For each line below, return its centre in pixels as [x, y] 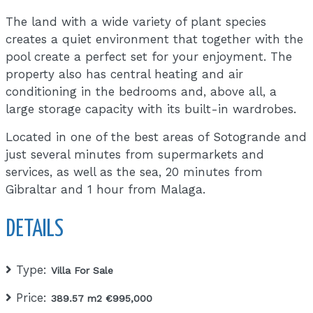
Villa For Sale [82, 270]
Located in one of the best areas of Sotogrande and [156, 137]
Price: [32, 297]
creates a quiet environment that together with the [155, 39]
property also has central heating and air [125, 74]
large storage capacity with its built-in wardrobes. [151, 109]
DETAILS [35, 230]
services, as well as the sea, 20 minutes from [134, 172]
